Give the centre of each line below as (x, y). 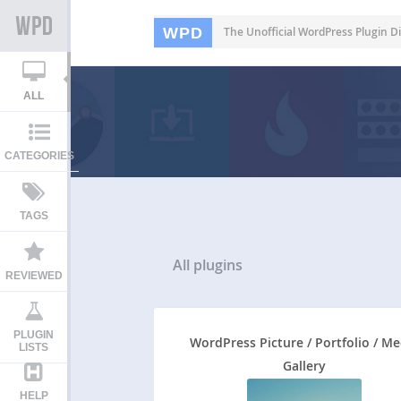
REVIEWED (34, 276)
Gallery (305, 365)
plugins (218, 265)
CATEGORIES (39, 156)
